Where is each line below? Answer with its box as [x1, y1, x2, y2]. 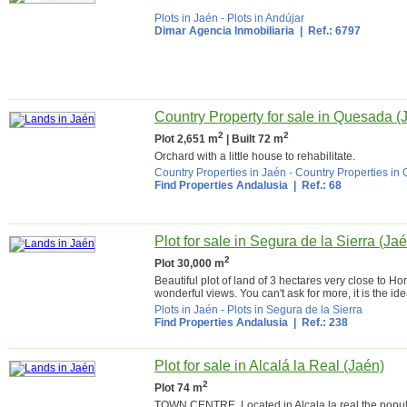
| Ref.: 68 [288, 179, 342, 192]
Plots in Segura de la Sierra [227, 303, 362, 316]
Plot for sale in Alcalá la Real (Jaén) [154, 358, 384, 373]
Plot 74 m [154, 382, 203, 394]
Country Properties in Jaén [154, 166, 286, 179]
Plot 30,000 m [154, 257, 224, 270]
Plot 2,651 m [154, 133, 218, 145]
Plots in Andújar [227, 12, 304, 25]
